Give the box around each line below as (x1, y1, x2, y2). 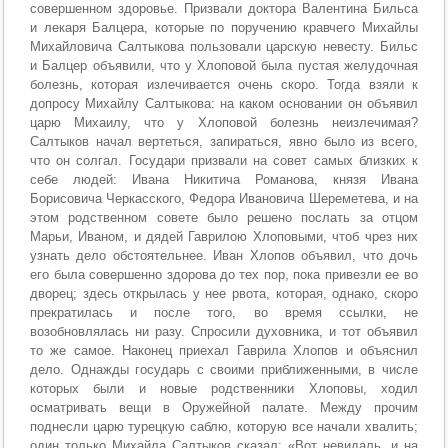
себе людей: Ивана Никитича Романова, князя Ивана (30, 171, 418, 187)
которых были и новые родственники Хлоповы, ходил (30, 380, 418, 396)
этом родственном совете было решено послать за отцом (30, 209, 418, 225)
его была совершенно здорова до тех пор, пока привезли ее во (30, 266, 418, 282)
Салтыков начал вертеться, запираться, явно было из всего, (30, 133, 418, 149)
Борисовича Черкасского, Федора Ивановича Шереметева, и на (30, 190, 418, 206)
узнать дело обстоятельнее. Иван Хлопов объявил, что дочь (30, 247, 418, 263)
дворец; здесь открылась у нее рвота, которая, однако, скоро (30, 285, 418, 301)
